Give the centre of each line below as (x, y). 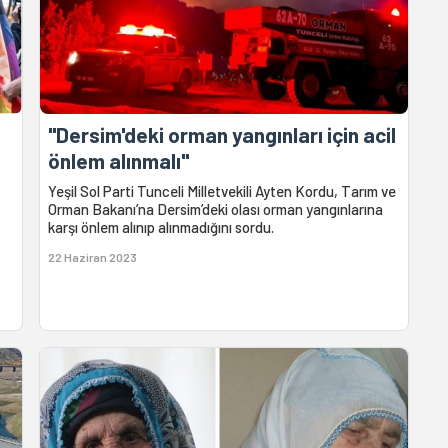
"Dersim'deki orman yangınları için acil (222, 135)
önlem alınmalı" (119, 161)
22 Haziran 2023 (93, 257)
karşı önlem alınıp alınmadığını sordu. (161, 227)
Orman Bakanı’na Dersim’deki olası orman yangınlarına (216, 209)
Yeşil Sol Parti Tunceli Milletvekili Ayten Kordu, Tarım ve (222, 191)
